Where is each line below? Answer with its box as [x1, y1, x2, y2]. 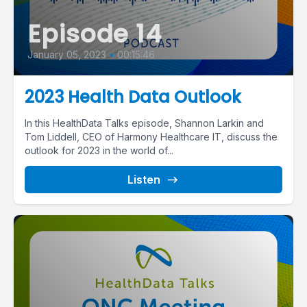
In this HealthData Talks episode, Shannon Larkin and [25, 117, 264, 129]
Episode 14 [27, 16, 162, 51]
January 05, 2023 [27, 49, 106, 60]
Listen [127, 173, 160, 186]
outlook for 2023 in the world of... [25, 145, 173, 156]
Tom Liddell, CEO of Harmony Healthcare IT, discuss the [25, 131, 278, 143]
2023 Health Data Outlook [25, 86, 241, 108]
